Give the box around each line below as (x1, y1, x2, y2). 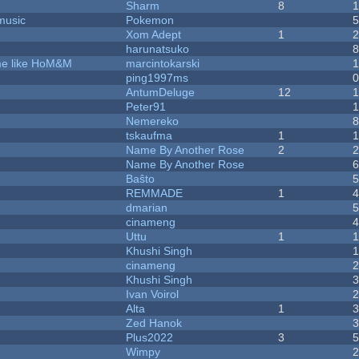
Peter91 (126, 100, 167, 114)
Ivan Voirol (126, 288, 179, 301)
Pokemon (126, 14, 175, 27)
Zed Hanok (126, 317, 183, 330)
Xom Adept (126, 28, 182, 42)
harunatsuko (126, 42, 190, 56)
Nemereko (126, 115, 179, 128)
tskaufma (126, 129, 173, 143)
